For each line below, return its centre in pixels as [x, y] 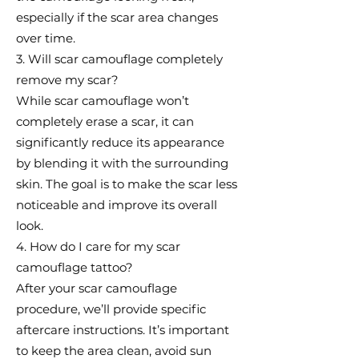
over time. [46, 38]
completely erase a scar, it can [105, 121]
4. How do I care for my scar [98, 246]
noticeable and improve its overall [117, 205]
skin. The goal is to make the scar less [127, 184]
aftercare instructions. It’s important [123, 330]
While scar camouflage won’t [103, 101]
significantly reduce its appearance [120, 142]
